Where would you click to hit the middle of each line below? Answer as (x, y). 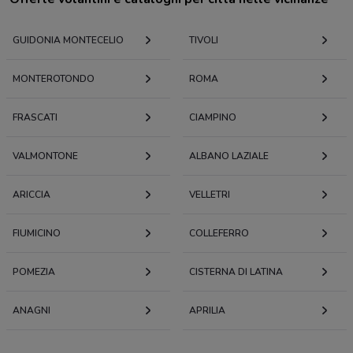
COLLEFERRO (219, 234)
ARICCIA (32, 195)
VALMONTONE (45, 156)
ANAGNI (32, 311)
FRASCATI (35, 118)
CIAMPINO (213, 118)
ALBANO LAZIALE (229, 156)
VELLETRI (210, 195)
